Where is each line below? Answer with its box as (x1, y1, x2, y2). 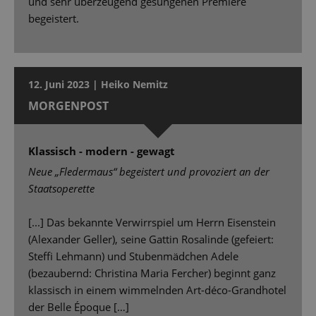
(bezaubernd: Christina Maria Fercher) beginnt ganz (28, 266, 276, 281)
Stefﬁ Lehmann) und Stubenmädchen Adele (28, 249, 238, 264)
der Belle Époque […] (28, 300, 129, 315)
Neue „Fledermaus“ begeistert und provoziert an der (28, 164, 269, 179)
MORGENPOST (28, 98, 109, 114)
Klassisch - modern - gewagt (28, 144, 175, 159)
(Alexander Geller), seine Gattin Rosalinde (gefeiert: (28, 232, 274, 247)
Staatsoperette (28, 181, 95, 196)
